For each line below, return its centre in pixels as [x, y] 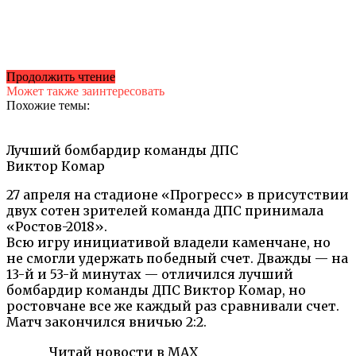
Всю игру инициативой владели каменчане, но [168, 242]
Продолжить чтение [61, 76]
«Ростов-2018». [57, 226]
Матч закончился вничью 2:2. [106, 321]
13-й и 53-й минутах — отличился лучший [150, 274]
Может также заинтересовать [85, 91]
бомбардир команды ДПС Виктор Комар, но [156, 290]
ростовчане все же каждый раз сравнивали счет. [173, 306]
